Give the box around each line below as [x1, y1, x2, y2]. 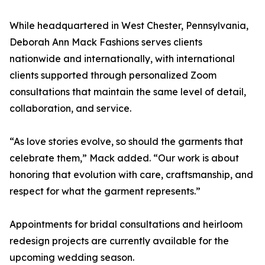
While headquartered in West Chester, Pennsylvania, [9, 20, 248, 32]
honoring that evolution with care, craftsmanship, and [9, 169, 253, 181]
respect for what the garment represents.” [9, 185, 201, 198]
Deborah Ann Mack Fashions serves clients [9, 36, 202, 49]
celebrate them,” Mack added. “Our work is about [9, 152, 239, 164]
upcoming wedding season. [9, 251, 134, 264]
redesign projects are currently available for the [9, 235, 229, 247]
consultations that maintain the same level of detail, [9, 86, 246, 98]
